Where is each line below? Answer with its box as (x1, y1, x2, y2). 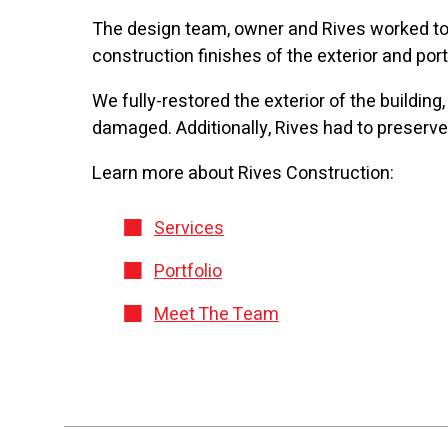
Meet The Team (154, 300, 279, 328)
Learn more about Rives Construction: (92, 159, 394, 187)
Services (154, 214, 224, 242)
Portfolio (154, 257, 222, 285)
